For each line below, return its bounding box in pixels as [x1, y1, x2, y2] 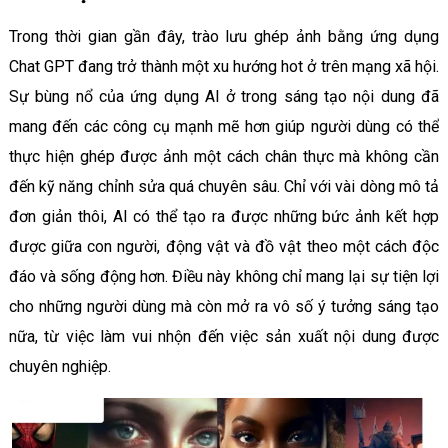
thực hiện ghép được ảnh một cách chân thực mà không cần [8, 146, 440, 166]
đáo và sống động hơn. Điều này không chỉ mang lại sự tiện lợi [8, 266, 440, 286]
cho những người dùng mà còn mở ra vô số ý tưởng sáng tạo [8, 296, 440, 316]
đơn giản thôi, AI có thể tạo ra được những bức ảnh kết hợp [8, 206, 440, 226]
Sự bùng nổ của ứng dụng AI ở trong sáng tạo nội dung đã [8, 86, 440, 106]
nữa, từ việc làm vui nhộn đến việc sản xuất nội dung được [8, 326, 440, 346]
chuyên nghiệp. [8, 356, 111, 376]
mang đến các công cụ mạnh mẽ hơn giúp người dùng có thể [8, 116, 440, 136]
